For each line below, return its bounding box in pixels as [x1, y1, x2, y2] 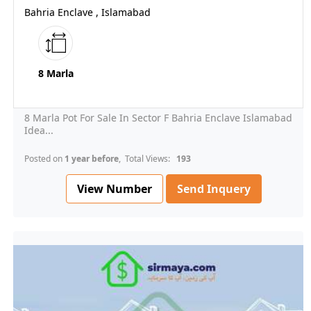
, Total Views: [119, 153, 174, 165]
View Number [77, 180, 152, 196]
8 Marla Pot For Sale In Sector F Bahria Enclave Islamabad [24, 111, 292, 125]
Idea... [24, 124, 53, 137]
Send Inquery [177, 181, 251, 197]
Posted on [24, 153, 65, 165]
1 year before [65, 153, 119, 165]
